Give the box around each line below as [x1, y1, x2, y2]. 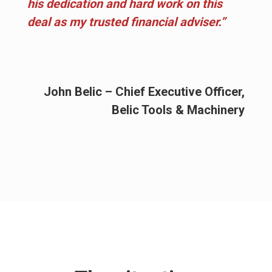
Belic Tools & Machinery [112, 102, 245, 117]
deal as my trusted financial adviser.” [27, 14, 225, 29]
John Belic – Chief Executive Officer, [44, 84, 245, 99]
